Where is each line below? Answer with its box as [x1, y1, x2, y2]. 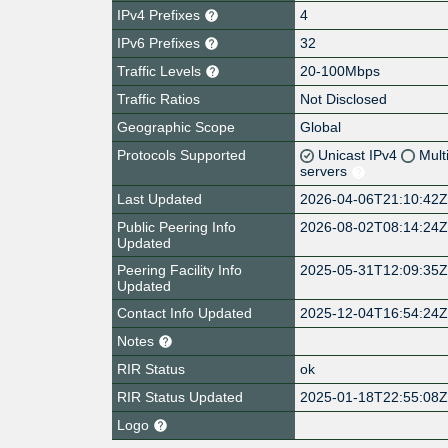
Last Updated [117, 190, 202, 207]
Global [300, 118, 342, 135]
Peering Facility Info [117, 261, 242, 278]
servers [300, 162, 352, 179]
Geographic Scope [117, 118, 235, 135]
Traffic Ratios [117, 90, 200, 107]
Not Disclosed [300, 90, 388, 107]
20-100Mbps [300, 62, 381, 79]
